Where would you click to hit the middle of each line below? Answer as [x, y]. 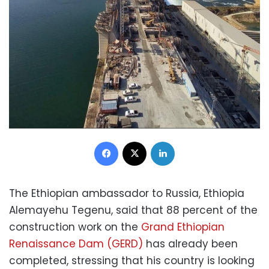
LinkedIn [190, 141]
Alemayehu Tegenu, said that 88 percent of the [133, 210]
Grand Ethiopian [183, 227]
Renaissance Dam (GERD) [76, 243]
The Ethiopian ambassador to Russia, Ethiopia [127, 193]
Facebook [138, 141]
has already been [190, 243]
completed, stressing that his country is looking [132, 260]
